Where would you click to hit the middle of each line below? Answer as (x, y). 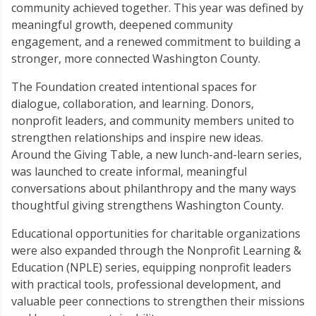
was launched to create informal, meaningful (129, 171)
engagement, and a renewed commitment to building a (156, 42)
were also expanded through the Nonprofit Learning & (156, 250)
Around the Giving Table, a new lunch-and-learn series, (157, 154)
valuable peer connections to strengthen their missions (158, 301)
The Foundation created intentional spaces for (134, 87)
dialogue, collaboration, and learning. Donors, (133, 104)
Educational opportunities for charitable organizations (156, 233)
